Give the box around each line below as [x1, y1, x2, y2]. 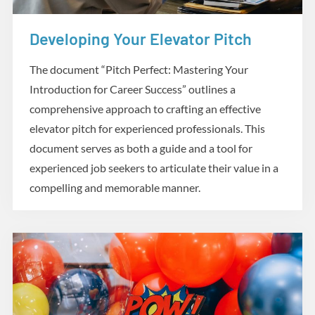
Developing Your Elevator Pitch [30, 28, 252, 49]
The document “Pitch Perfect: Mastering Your [30, 62, 248, 76]
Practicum [46, 43, 93, 55]
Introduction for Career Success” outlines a [30, 82, 236, 96]
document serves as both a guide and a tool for [30, 141, 252, 155]
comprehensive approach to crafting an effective [30, 101, 261, 115]
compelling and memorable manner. [30, 180, 200, 194]
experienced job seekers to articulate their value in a [30, 160, 278, 174]
